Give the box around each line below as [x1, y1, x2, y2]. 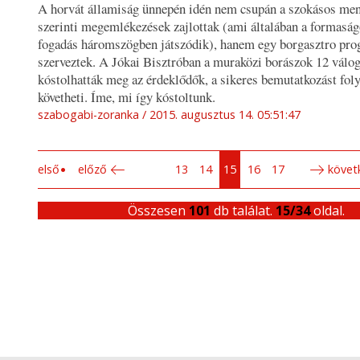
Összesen [127, 202, 189, 220]
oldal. [309, 202, 345, 220]
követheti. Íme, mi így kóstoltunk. [38, 88, 215, 107]
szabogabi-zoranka [38, 107, 139, 123]
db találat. [210, 202, 276, 220]
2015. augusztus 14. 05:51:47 [149, 107, 301, 123]
